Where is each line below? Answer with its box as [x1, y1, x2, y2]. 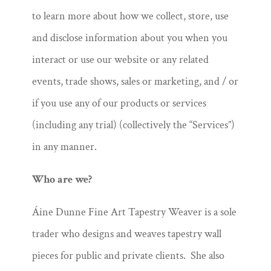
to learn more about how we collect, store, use [31, 9, 229, 23]
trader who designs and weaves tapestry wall [31, 227, 221, 241]
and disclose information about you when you [31, 31, 227, 45]
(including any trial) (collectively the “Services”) [31, 118, 235, 132]
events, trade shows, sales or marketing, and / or [31, 74, 238, 88]
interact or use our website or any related [31, 53, 209, 67]
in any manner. [31, 140, 97, 154]
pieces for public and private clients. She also [31, 249, 224, 263]
